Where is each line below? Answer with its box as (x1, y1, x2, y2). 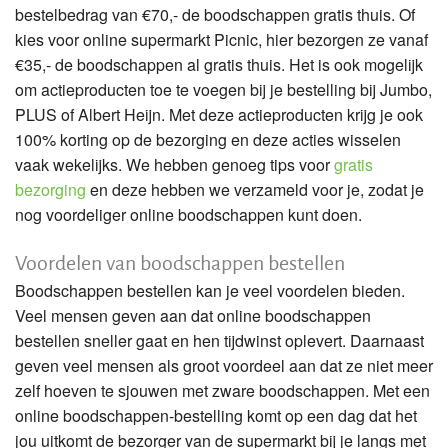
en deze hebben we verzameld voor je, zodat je (86, 177, 424, 201)
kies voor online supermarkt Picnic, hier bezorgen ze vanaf (15, 27, 428, 51)
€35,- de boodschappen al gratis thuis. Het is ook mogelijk (15, 52, 423, 76)
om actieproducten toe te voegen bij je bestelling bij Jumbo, (15, 77, 432, 101)
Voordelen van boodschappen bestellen (15, 247, 345, 276)
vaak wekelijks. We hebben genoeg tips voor (15, 152, 334, 176)
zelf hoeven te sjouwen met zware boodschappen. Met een (15, 378, 430, 402)
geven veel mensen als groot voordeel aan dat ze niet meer (15, 353, 433, 377)
